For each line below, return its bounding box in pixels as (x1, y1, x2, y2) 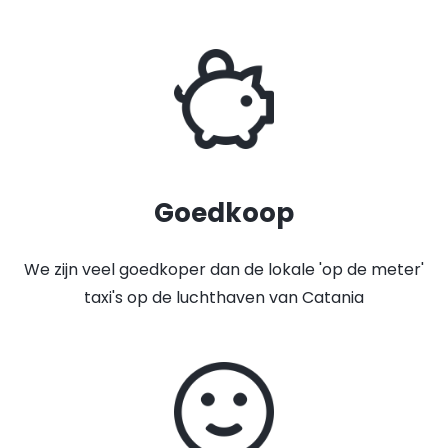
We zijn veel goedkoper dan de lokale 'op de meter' (24, 258, 424, 281)
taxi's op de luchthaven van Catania (84, 286, 364, 309)
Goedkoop (154, 195, 294, 231)
